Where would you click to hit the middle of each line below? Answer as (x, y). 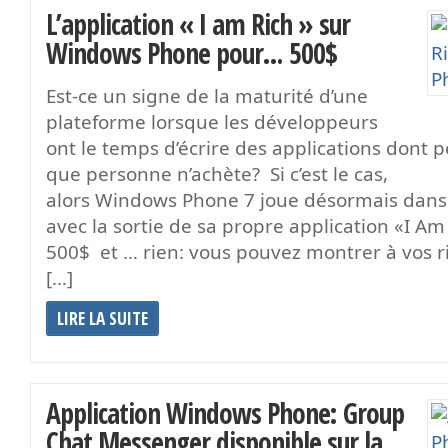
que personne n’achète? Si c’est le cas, (217, 173)
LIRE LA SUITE (102, 318)
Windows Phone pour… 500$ (191, 52)
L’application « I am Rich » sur (198, 23)
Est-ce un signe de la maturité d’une (207, 95)
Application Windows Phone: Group (225, 412)
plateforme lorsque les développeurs (212, 121)
